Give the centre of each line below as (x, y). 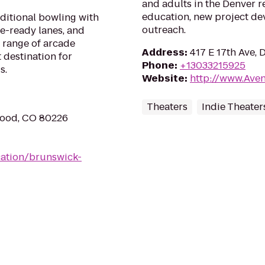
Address (163, 52)
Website (163, 78)
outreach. (164, 30)
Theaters (167, 107)
